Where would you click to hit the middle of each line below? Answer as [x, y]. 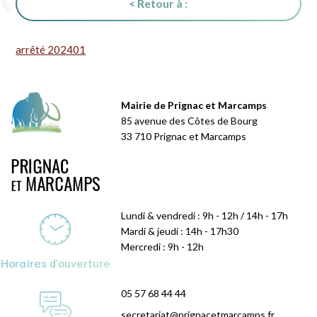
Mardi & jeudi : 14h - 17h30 [180, 231]
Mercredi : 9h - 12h [163, 247]
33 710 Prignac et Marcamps [184, 137]
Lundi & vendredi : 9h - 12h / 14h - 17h [205, 216]
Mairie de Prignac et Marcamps [194, 105]
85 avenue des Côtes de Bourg [190, 121]
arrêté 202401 [51, 50]
